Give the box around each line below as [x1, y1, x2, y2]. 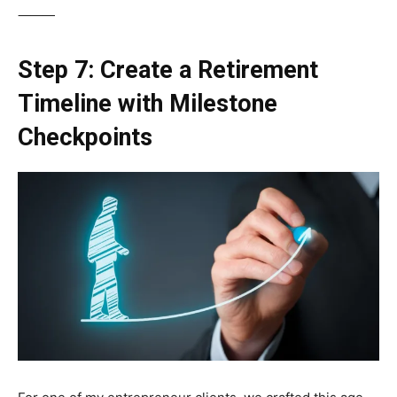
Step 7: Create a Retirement [18, 55, 318, 84]
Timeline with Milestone [18, 89, 277, 118]
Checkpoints [18, 122, 152, 152]
